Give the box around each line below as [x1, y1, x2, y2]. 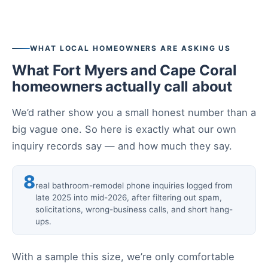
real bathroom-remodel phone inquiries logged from [35, 181, 233, 190]
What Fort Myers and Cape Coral [12, 62, 237, 79]
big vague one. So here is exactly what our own [12, 123, 236, 135]
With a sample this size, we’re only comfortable [12, 251, 234, 263]
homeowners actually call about [12, 78, 232, 95]
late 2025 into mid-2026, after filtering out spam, [35, 193, 222, 202]
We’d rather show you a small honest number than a [12, 106, 256, 118]
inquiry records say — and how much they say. [12, 140, 232, 152]
